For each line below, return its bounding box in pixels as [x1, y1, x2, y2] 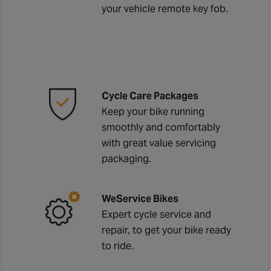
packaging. [102, 152, 152, 165]
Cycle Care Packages [102, 89, 199, 102]
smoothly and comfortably [102, 120, 221, 134]
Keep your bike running [102, 105, 205, 118]
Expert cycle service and [102, 207, 212, 221]
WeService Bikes [102, 192, 179, 205]
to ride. [102, 239, 134, 252]
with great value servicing [102, 136, 217, 149]
